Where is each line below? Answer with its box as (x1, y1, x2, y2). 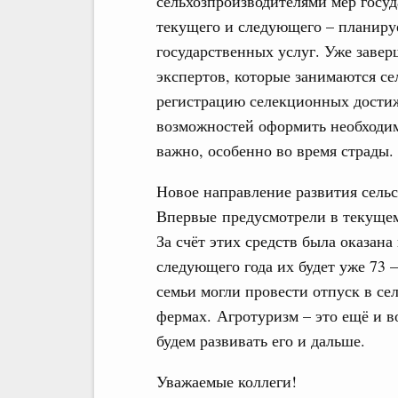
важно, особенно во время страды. (156, 139, 394, 161)
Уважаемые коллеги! (156, 370, 297, 392)
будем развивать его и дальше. (156, 330, 365, 351)
